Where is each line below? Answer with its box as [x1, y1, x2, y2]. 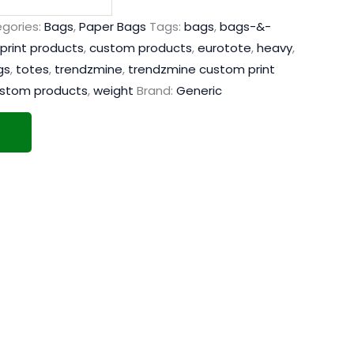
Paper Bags [79, 18, 146, 36]
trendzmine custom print [128, 61, 275, 78]
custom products [89, 40, 192, 57]
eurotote [198, 40, 251, 57]
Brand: [137, 82, 176, 100]
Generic [176, 82, 222, 100]
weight [93, 82, 134, 100]
